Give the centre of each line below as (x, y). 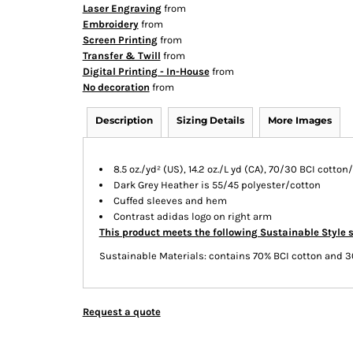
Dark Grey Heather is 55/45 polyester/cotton (217, 185)
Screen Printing (120, 40)
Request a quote (121, 312)
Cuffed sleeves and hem (170, 201)
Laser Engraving (122, 8)
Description (124, 120)
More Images (299, 120)
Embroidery (110, 24)
